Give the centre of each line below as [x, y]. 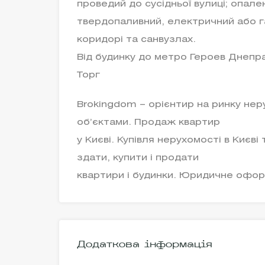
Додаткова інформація [145, 245]
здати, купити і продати [138, 158]
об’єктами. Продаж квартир [148, 122]
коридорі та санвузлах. [136, 40]
